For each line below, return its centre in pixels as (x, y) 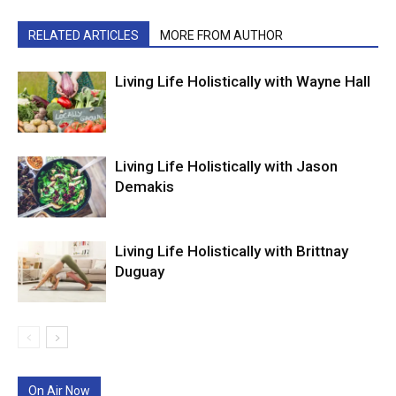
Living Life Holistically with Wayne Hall (243, 82)
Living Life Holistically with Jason (226, 167)
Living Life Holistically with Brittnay (232, 251)
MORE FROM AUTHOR (221, 36)
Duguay (140, 272)
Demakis (145, 187)
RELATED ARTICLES (84, 36)
